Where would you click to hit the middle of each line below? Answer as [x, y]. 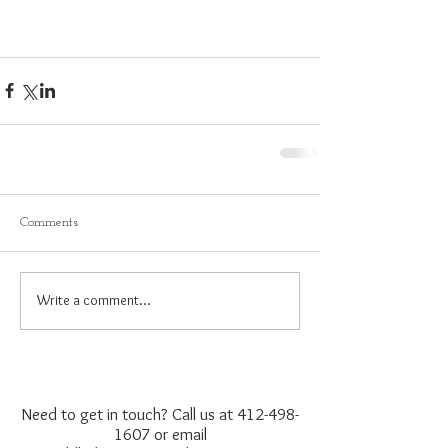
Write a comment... [94, 300]
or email [178, 433]
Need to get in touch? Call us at [129, 413]
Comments [49, 222]
